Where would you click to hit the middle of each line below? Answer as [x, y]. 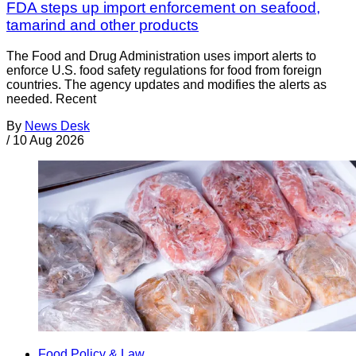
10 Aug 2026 [48, 141]
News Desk [57, 126]
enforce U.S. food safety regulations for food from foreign [164, 71]
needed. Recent [51, 99]
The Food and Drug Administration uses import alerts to [161, 56]
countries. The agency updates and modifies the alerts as [166, 85]
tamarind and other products [103, 25]
